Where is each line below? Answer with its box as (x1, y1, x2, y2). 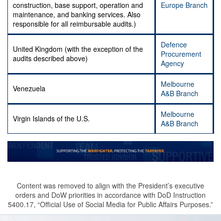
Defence (161, 39, 187, 50)
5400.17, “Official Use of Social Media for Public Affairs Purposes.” (8, 199, 213, 210)
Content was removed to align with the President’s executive (17, 181, 204, 191)
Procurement (161, 49, 201, 59)
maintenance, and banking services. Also (13, 9, 141, 20)
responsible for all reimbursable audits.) (13, 19, 136, 29)
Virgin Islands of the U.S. (13, 113, 92, 124)
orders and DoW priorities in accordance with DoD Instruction (15, 190, 206, 200)
